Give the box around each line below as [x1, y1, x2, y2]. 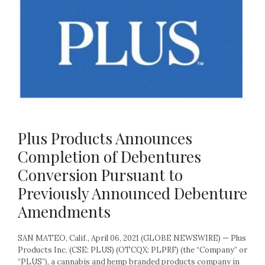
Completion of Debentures [18, 146, 201, 167]
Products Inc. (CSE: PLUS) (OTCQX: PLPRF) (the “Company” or [18, 245, 247, 256]
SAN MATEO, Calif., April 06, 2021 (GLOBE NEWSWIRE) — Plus [18, 233, 246, 244]
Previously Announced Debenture [18, 183, 247, 204]
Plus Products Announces [18, 128, 192, 149]
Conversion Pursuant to [18, 164, 183, 186]
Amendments [18, 201, 111, 222]
